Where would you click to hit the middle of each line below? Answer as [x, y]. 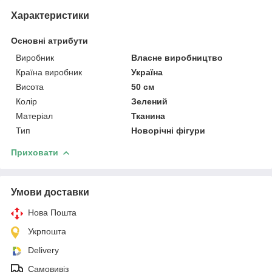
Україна [147, 72]
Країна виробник [49, 72]
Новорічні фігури [168, 130]
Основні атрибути [49, 40]
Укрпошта [47, 231]
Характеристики [50, 15]
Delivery [43, 250]
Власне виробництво [177, 57]
